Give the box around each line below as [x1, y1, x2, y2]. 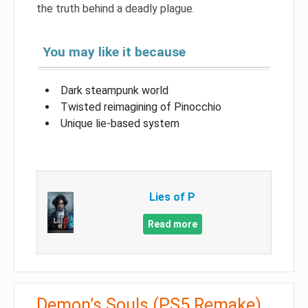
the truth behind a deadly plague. [36, 1, 195, 15]
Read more [147, 218, 197, 230]
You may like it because [43, 43, 186, 60]
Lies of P [149, 190, 196, 203]
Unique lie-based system [60, 116, 179, 130]
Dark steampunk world [60, 83, 168, 97]
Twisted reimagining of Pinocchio [60, 100, 221, 113]
